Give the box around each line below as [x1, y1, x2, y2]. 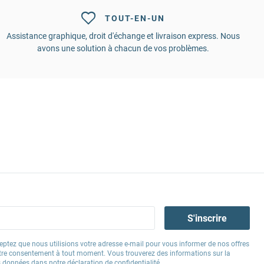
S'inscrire [187, 212, 227, 224]
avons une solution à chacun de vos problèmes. [37, 44, 209, 54]
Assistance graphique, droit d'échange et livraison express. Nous [6, 31, 240, 41]
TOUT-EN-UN [104, 14, 165, 24]
